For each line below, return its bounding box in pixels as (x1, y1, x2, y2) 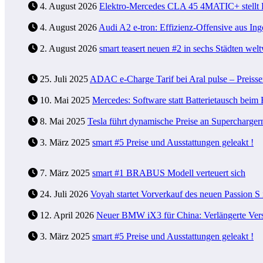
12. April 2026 (40, 210, 94, 220)
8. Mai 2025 (40, 116, 85, 126)
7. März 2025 (40, 167, 90, 178)
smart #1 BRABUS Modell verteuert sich (92, 167, 245, 178)
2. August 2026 (40, 43, 97, 53)
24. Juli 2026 (40, 188, 88, 199)
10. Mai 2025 (40, 95, 90, 105)
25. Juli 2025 (40, 73, 88, 84)
